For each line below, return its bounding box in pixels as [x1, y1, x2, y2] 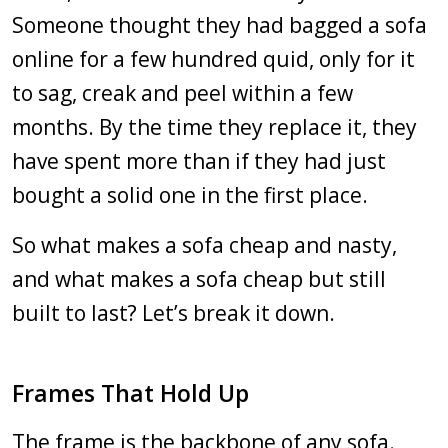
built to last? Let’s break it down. [12, 299, 335, 327]
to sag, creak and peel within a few [12, 79, 353, 107]
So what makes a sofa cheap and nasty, [12, 231, 397, 259]
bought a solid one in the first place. [12, 181, 368, 209]
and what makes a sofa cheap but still [12, 265, 386, 293]
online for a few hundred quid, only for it [12, 45, 415, 73]
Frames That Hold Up [12, 377, 249, 409]
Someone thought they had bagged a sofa [12, 11, 427, 39]
